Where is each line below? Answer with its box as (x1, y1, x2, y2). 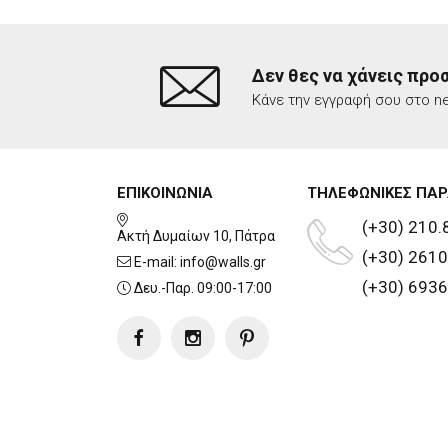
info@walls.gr (180, 254, 266, 271)
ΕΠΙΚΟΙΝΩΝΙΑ (117, 184, 213, 203)
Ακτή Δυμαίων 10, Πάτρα (117, 228, 275, 245)
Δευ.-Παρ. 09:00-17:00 (131, 280, 272, 297)
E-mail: (131, 254, 180, 271)
